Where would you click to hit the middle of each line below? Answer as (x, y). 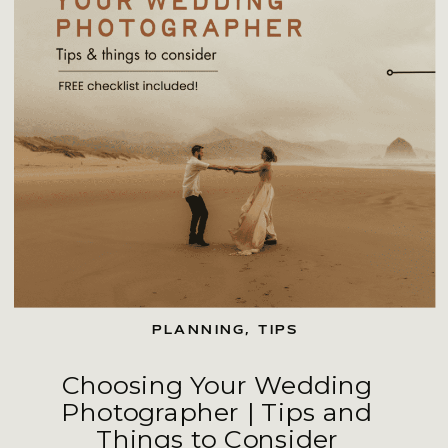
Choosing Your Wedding (217, 386)
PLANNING (198, 330)
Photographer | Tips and (217, 413)
